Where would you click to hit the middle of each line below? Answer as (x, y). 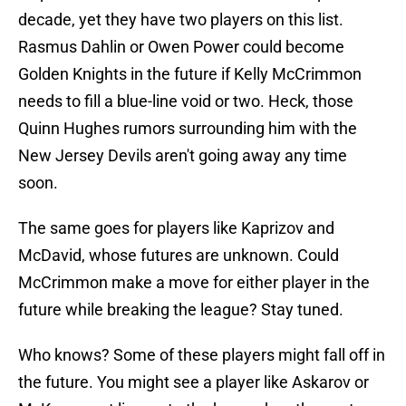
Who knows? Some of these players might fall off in (202, 355)
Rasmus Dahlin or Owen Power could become (181, 47)
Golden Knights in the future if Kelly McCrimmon (190, 74)
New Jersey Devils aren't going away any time (183, 156)
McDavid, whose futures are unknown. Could (179, 256)
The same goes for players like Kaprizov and (176, 228)
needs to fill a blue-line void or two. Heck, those (186, 101)
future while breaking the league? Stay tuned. (181, 310)
